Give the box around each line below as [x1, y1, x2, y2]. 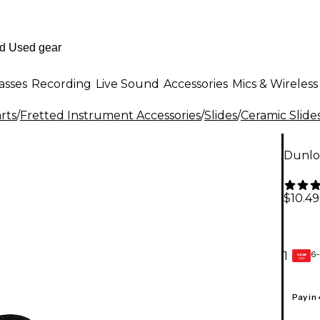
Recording [31, 76, 91, 91]
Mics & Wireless [232, 76, 318, 91]
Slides [204, 109, 237, 122]
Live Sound [96, 76, 159, 91]
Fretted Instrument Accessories [20, 109, 201, 122]
